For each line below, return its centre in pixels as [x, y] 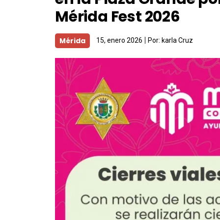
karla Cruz [177, 40]
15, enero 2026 [119, 40]
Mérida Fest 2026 [118, 17]
